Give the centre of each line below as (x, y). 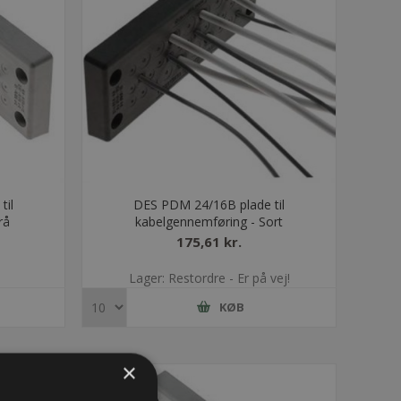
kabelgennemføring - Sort (209, 221)
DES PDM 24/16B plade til (209, 204)
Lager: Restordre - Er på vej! (209, 277)
